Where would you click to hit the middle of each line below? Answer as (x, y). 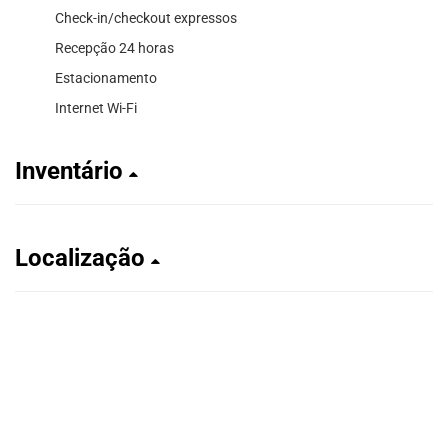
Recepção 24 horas (114, 47)
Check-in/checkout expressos (146, 17)
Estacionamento (106, 77)
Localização (83, 257)
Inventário (72, 170)
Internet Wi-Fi (96, 107)
